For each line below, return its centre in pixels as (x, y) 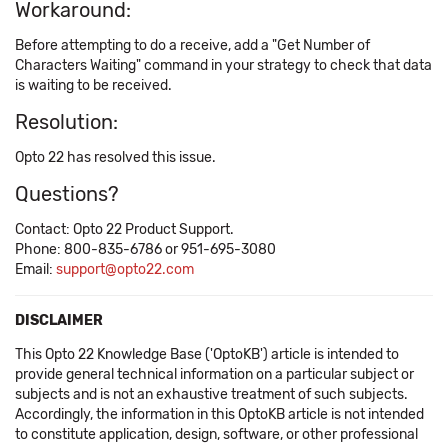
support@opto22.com (125, 269)
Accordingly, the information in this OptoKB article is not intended (219, 414)
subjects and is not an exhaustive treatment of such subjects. (211, 394)
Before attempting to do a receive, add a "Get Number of (192, 45)
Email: (35, 269)
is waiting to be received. (93, 85)
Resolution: (66, 122)
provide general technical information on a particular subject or (214, 374)
